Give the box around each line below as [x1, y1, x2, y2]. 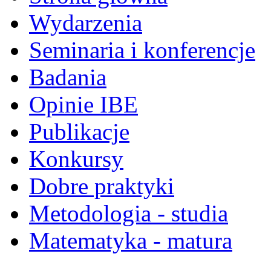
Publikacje [29, 118, 129, 145]
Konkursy [29, 145, 123, 172]
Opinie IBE [29, 91, 138, 117]
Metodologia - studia [29, 200, 228, 226]
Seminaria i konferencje [29, 36, 255, 63]
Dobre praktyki [29, 172, 174, 199]
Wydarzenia [29, 9, 142, 36]
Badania [29, 64, 106, 90]
